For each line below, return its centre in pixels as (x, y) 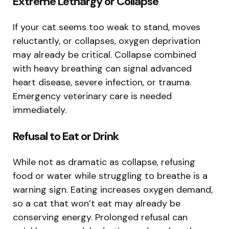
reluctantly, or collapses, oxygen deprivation (107, 41)
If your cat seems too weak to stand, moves (107, 27)
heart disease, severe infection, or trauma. (102, 82)
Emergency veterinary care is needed (92, 96)
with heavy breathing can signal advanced (102, 68)
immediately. (40, 110)
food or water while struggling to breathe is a (110, 176)
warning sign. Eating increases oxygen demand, (113, 189)
